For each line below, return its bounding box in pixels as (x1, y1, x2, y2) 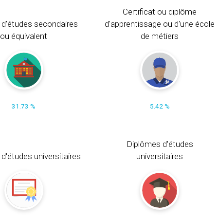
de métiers (141, 31, 179, 41)
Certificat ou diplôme (123, 6, 197, 17)
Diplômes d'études (126, 139, 193, 149)
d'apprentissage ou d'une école (105, 18, 215, 29)
